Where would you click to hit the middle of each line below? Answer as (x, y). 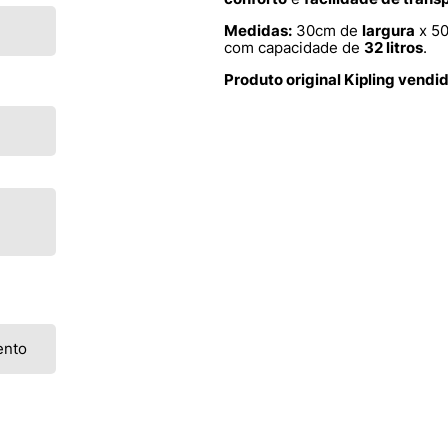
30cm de (327, 31)
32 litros (393, 48)
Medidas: (258, 31)
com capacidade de (294, 48)
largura (388, 31)
